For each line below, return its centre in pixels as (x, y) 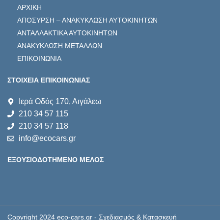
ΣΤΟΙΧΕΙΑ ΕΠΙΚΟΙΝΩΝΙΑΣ (49, 80)
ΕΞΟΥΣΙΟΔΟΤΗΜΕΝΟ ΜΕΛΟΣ (55, 160)
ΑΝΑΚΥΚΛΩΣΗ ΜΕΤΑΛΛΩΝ (60, 46)
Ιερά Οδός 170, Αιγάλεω (60, 101)
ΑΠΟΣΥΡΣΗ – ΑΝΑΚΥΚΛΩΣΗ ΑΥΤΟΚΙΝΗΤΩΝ (87, 20)
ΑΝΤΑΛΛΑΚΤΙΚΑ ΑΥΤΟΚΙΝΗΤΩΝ (67, 33)
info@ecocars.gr (47, 138)
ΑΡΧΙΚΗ (29, 7)
